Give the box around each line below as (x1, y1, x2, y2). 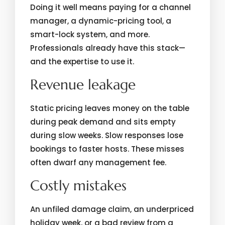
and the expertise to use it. (30, 56, 134, 67)
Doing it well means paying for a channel (30, 2, 191, 13)
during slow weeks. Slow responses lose (30, 130, 183, 141)
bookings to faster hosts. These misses (30, 144, 184, 154)
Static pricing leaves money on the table (30, 103, 189, 114)
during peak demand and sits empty (30, 117, 176, 127)
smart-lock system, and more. (30, 29, 150, 40)
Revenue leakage (30, 76, 136, 93)
